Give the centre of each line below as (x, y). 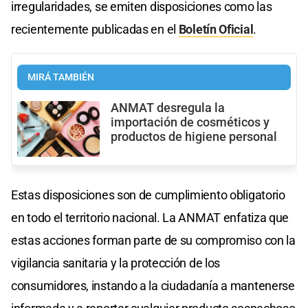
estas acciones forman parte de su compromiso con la (153, 240)
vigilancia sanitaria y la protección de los (116, 263)
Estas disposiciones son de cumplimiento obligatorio (148, 195)
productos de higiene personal (194, 137)
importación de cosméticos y (190, 123)
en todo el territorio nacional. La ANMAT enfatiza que (150, 217)
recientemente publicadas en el (95, 30)
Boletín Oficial (216, 30)
